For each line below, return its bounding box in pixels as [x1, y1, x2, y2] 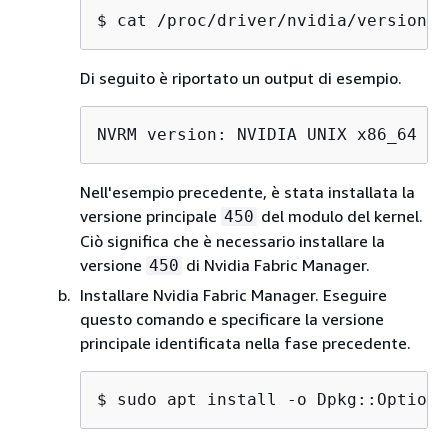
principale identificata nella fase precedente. [80, 333, 411, 353]
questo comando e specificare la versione [80, 309, 384, 329]
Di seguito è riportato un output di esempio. [80, 68, 402, 88]
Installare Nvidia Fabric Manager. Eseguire [80, 285, 387, 305]
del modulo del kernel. [257, 206, 423, 226]
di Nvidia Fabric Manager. [182, 255, 370, 275]
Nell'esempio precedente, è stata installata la [80, 182, 415, 202]
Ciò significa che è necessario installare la [80, 231, 385, 251]
